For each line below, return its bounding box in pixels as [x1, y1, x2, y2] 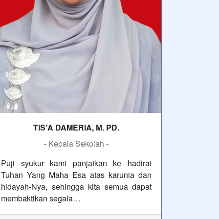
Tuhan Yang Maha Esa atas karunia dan [1, 169, 152, 180]
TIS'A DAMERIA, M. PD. [33, 121, 119, 133]
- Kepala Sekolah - [44, 137, 109, 149]
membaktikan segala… [1, 192, 81, 204]
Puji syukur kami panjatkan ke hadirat [1, 157, 152, 169]
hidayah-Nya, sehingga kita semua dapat [1, 180, 152, 192]
